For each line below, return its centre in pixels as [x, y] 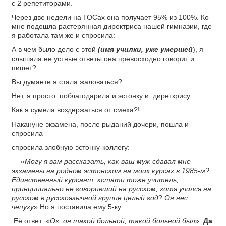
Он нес [176, 198]
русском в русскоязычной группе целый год [85, 198]
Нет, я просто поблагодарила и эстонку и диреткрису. [102, 96]
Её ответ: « [31, 221]
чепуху [23, 207]
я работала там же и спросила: [63, 35]
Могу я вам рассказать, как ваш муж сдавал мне [108, 161]
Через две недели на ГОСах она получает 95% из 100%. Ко [110, 17]
